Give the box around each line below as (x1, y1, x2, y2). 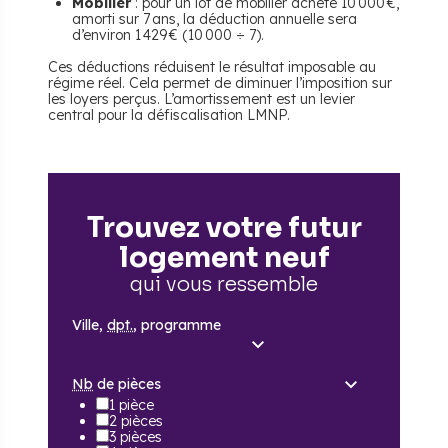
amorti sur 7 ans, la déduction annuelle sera (72, 10, 357, 29)
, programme (133, 316, 221, 335)
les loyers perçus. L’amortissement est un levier (48, 90, 355, 109)
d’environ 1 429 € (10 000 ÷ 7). (72, 26, 264, 45)
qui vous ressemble (130, 272, 318, 298)
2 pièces (109, 412, 163, 431)
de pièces (93, 375, 161, 394)
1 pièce (109, 396, 154, 415)
